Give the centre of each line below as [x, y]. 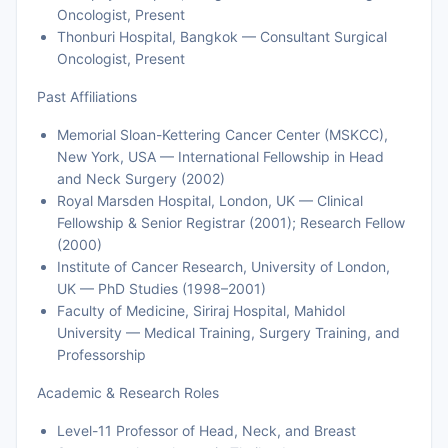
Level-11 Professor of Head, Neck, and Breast [206, 430]
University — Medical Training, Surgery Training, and [228, 332]
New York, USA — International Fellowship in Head [220, 156]
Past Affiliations [87, 96]
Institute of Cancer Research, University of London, [223, 266]
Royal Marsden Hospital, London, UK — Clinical [210, 200]
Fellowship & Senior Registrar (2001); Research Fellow [231, 222]
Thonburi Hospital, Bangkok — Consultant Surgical [222, 36]
